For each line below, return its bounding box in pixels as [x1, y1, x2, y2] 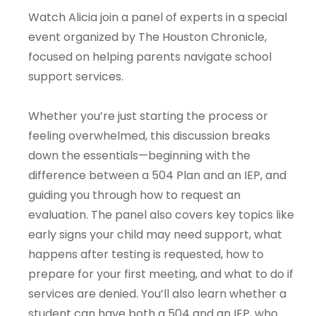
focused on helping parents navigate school [28, 49, 272, 66]
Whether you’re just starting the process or [28, 108, 268, 125]
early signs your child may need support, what [28, 226, 282, 243]
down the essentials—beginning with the [28, 147, 250, 164]
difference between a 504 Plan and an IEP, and [28, 167, 286, 184]
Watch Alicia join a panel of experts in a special [28, 9, 287, 26]
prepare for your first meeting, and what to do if [28, 266, 293, 283]
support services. [28, 68, 123, 85]
